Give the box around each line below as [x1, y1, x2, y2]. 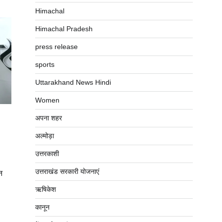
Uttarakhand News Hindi [35, 78, 111, 86]
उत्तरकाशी [35, 150, 59, 158]
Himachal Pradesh [35, 25, 93, 33]
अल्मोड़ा [35, 132, 54, 140]
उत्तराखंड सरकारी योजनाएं [35, 167, 99, 175]
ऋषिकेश [35, 185, 56, 193]
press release [35, 43, 78, 51]
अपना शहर [35, 114, 62, 122]
